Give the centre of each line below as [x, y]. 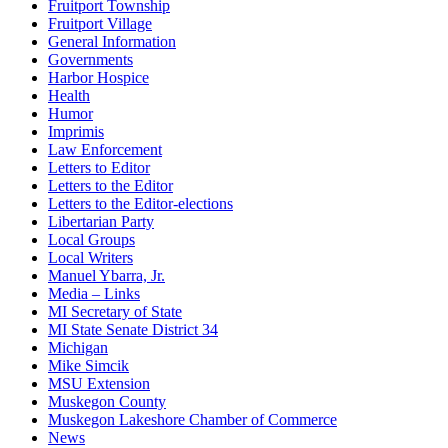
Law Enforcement [105, 149]
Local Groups [91, 239]
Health [69, 95]
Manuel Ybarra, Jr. [106, 275]
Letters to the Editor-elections [140, 203]
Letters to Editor [99, 167]
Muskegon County [107, 401]
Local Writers [90, 257]
